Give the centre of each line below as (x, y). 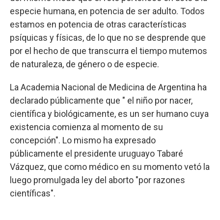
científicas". (33, 193)
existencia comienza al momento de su (86, 127)
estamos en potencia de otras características (98, 24)
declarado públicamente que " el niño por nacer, (101, 100)
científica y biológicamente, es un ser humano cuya (109, 114)
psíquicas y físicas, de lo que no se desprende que (108, 38)
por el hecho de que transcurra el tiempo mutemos (109, 51)
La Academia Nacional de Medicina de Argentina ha (108, 87)
